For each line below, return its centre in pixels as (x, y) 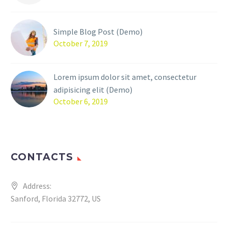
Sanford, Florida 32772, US (56, 199)
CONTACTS (42, 157)
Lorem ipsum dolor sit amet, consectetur (125, 77)
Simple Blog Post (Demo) (98, 32)
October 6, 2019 (81, 102)
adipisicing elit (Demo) (93, 90)
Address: (37, 186)
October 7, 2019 (81, 44)
